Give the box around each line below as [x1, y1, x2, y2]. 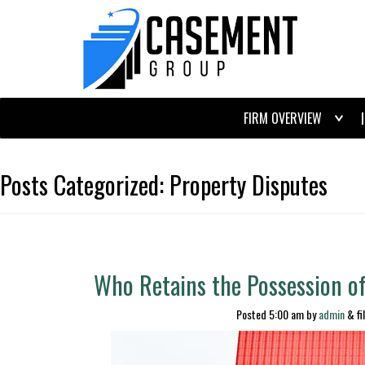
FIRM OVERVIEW [244, 108, 322, 128]
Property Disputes [164, 166, 328, 203]
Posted [236, 306, 269, 323]
